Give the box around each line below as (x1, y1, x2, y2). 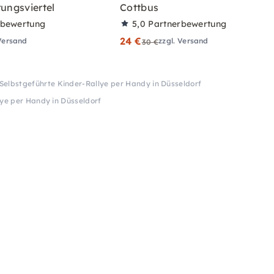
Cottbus (120, 1, 159, 13)
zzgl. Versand (158, 36, 209, 45)
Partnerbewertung (148, 18, 227, 29)
